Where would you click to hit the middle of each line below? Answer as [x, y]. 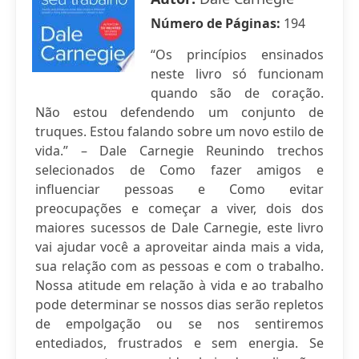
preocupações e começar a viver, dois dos [179, 208]
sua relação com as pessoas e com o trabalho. [179, 266]
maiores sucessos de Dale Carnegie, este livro [179, 228]
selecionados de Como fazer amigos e [179, 170]
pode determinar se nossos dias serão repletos [179, 305]
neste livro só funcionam [237, 74]
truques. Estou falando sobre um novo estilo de [179, 131]
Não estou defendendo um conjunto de [179, 112]
